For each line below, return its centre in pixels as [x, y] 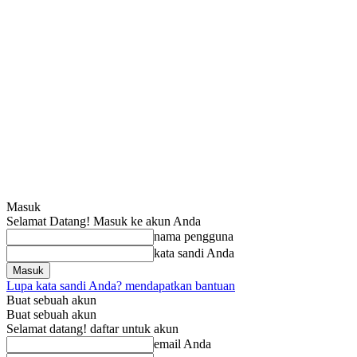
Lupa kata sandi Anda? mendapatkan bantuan [121, 286]
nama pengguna [194, 236]
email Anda [182, 344]
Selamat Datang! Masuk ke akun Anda [104, 221]
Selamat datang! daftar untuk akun [92, 329]
